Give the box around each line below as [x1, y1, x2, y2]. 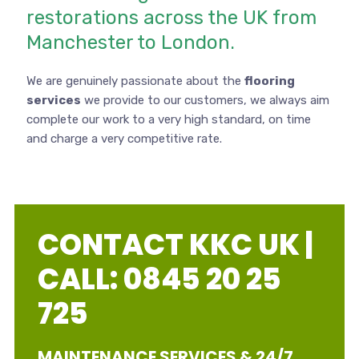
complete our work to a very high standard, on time [26, 112, 311, 127]
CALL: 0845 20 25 [37, 259, 281, 300]
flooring [244, 74, 295, 88]
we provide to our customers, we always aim [80, 93, 329, 107]
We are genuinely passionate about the [26, 74, 244, 88]
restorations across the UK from [26, 6, 317, 29]
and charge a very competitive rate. [26, 131, 222, 146]
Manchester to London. [26, 31, 235, 54]
